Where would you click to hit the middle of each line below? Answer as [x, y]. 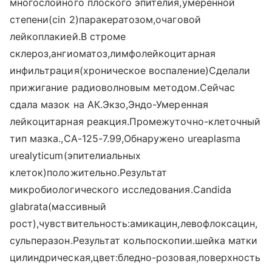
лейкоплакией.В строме [68, 36]
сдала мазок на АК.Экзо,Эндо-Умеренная [109, 104]
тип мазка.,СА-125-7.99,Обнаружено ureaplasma [125, 138]
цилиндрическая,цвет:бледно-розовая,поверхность [135, 257]
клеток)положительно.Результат [89, 172]
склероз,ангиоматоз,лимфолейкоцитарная [113, 53]
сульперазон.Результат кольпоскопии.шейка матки [134, 240]
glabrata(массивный [58, 206]
